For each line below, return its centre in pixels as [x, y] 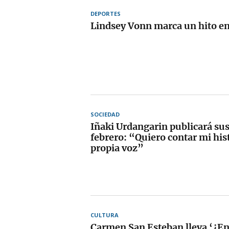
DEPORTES [106, 13]
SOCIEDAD [105, 114]
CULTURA [105, 215]
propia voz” [117, 148]
